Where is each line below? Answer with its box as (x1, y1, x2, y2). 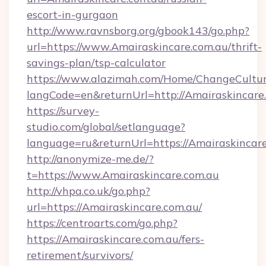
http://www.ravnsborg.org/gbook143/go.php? (27, 24, 249, 37)
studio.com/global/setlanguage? (27, 120, 185, 134)
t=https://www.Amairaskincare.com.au (27, 168, 219, 182)
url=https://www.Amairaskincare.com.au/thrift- (27, 40, 262, 53)
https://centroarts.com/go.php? (27, 216, 178, 230)
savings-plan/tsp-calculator (27, 56, 166, 69)
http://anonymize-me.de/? (27, 152, 154, 166)
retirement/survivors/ (27, 248, 133, 262)
